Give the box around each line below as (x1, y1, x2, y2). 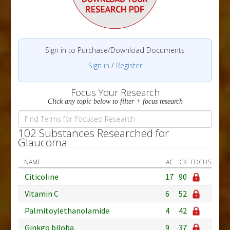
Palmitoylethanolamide (25, 205, 109, 216)
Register (116, 60, 142, 70)
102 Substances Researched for (18, 125, 169, 140)
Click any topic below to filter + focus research (47, 97, 183, 105)
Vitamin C (25, 188, 59, 199)
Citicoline (25, 171, 59, 182)
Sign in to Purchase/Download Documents (45, 45, 185, 55)
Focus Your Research (70, 86, 160, 99)
